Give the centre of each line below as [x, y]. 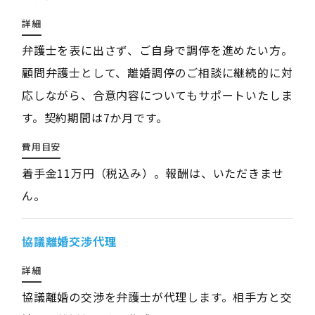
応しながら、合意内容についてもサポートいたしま [157, 95]
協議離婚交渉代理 [69, 241]
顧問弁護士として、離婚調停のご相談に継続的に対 [157, 72]
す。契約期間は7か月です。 [95, 117]
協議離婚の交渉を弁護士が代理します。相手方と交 [157, 297]
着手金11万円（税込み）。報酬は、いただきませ [153, 173]
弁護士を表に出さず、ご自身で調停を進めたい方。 [157, 50]
